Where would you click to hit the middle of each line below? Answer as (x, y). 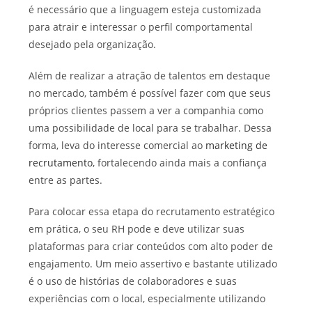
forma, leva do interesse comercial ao (117, 145)
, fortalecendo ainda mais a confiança (180, 162)
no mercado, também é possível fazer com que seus (150, 93)
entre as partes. (66, 180)
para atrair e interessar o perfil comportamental (141, 26)
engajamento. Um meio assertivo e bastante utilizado (153, 263)
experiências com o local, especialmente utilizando (147, 298)
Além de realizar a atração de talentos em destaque (150, 75)
